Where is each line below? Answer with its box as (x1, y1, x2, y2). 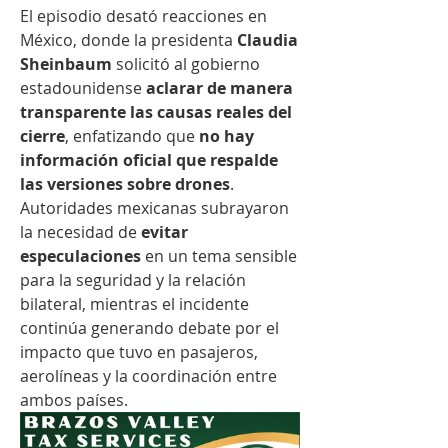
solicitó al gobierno (112, 52, 260, 75)
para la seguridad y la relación (20, 268, 246, 291)
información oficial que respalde (20, 148, 278, 171)
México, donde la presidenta (20, 28, 237, 51)
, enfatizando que (65, 124, 199, 147)
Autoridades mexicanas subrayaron (20, 196, 289, 219)
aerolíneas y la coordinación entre (20, 364, 277, 387)
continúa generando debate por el (20, 316, 279, 339)
